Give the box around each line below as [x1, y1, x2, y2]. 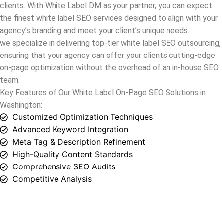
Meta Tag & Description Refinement [12, 92, 145, 103]
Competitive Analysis [12, 129, 92, 140]
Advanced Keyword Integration [12, 80, 128, 90]
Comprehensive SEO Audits [12, 117, 115, 127]
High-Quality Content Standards [12, 105, 133, 115]
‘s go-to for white [145, 203, 205, 213]
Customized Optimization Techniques [12, 67, 153, 78]
